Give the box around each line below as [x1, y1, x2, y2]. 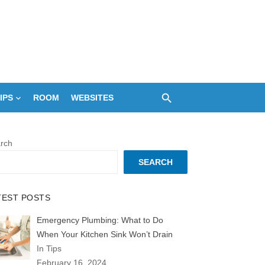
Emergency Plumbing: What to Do [36, 215, 163, 225]
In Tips [36, 244, 62, 253]
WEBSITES [71, 93, 114, 102]
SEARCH [138, 157, 173, 167]
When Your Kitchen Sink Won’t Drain [36, 230, 173, 239]
